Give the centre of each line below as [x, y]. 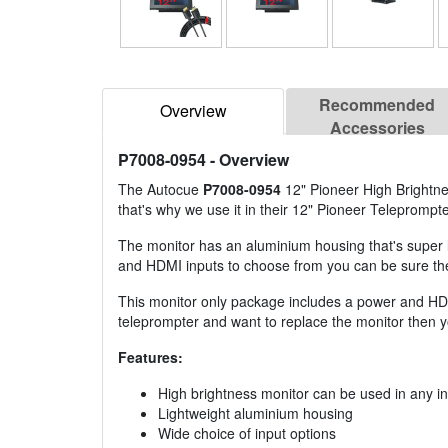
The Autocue [160, 189]
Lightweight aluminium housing [255, 413]
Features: [150, 357]
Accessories [377, 128]
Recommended [377, 105]
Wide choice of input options [247, 433]
